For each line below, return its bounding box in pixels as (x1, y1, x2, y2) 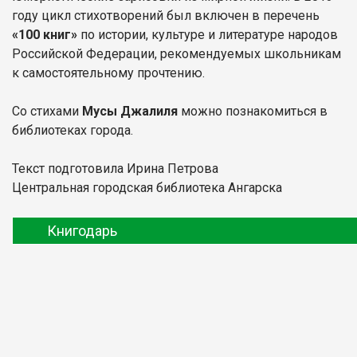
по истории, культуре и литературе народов (80, 26, 338, 42)
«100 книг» (12, 26, 80, 42)
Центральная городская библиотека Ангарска (12, 179, 282, 195)
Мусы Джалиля (82, 103, 178, 119)
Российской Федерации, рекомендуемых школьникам (12, 45, 341, 61)
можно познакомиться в (178, 103, 328, 119)
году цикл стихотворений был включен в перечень (12, 7, 320, 23)
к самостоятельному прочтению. (12, 65, 205, 80)
